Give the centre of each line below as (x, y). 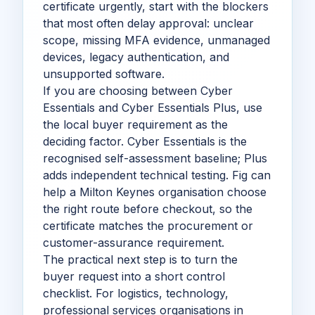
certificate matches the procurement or (148, 225)
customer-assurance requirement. (134, 242)
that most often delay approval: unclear (148, 23)
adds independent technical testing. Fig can (157, 175)
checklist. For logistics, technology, (136, 293)
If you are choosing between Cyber (138, 90)
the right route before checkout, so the (148, 208)
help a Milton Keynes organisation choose (155, 192)
